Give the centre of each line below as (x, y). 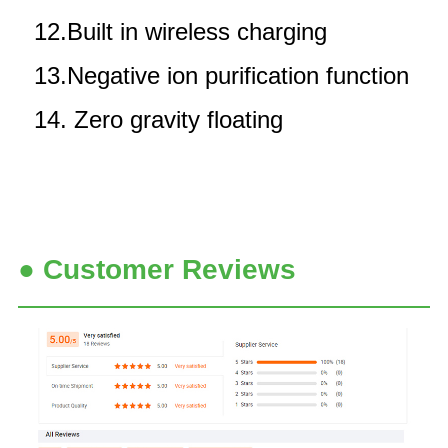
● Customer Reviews (157, 269)
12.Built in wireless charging (180, 31)
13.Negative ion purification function (221, 75)
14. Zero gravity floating (158, 119)
